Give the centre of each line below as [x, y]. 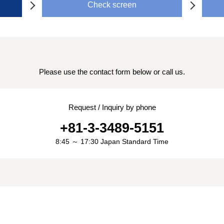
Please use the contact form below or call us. [112, 72]
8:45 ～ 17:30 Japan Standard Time [112, 142]
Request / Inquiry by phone [112, 107]
